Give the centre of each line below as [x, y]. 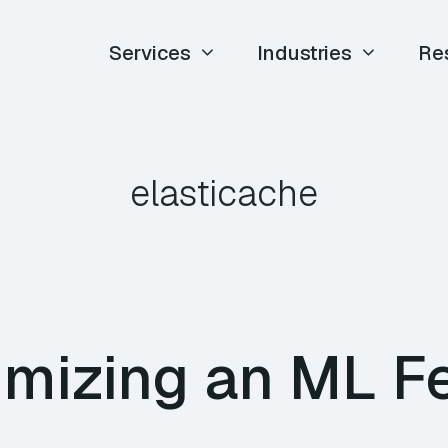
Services [150, 53]
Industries [305, 53]
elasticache [224, 193]
